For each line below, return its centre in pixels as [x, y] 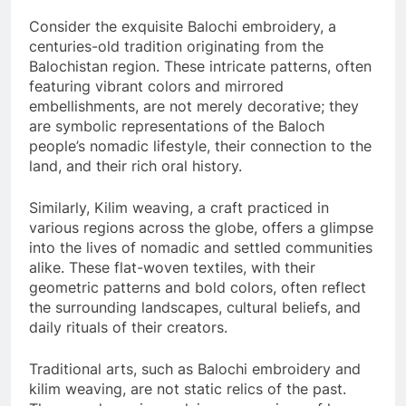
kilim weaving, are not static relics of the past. [188, 389]
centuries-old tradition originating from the [176, 47]
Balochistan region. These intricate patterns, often [200, 67]
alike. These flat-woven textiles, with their [172, 268]
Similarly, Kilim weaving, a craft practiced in [179, 208]
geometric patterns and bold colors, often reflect [198, 288]
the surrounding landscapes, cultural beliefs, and [195, 308]
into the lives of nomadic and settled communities [201, 248]
